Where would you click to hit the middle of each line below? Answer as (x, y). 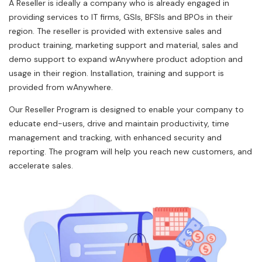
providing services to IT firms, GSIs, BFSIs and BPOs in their (121, 17)
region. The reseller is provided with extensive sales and (115, 31)
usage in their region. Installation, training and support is (116, 73)
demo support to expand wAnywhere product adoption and (126, 59)
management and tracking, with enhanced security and (115, 138)
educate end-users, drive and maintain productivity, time (119, 124)
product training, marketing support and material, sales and (123, 45)
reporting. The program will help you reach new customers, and (130, 152)
